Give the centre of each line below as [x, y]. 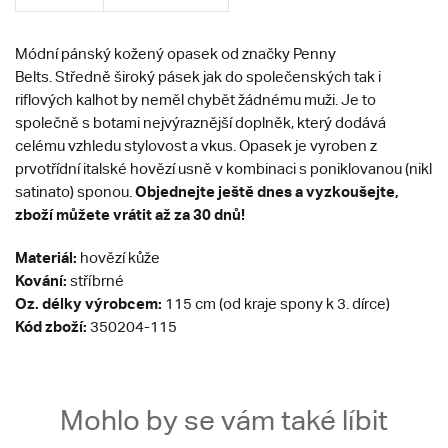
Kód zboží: [51, 326]
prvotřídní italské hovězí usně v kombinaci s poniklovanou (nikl [223, 169]
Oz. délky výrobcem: [88, 303]
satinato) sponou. [73, 192]
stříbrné [95, 281]
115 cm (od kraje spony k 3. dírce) [277, 304]
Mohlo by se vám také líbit [224, 420]
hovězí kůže [118, 258]
